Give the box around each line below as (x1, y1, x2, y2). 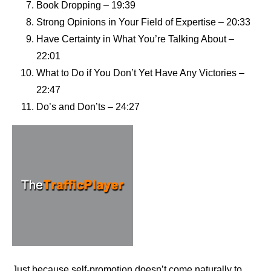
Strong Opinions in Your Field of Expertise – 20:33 (36, 17, 250, 28)
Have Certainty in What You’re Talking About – (36, 34, 234, 45)
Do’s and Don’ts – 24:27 (36, 102, 140, 113)
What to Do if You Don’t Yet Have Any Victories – (36, 68, 244, 79)
